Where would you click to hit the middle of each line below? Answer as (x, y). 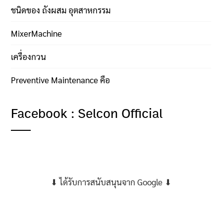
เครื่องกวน (29, 56)
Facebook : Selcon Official (87, 113)
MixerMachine (37, 33)
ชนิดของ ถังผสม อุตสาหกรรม (61, 10)
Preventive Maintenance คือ (61, 80)
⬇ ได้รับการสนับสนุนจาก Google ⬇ (111, 182)
